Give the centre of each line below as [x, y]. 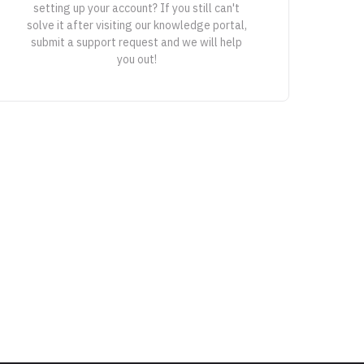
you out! [136, 59]
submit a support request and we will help [136, 42]
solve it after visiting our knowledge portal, [136, 25]
